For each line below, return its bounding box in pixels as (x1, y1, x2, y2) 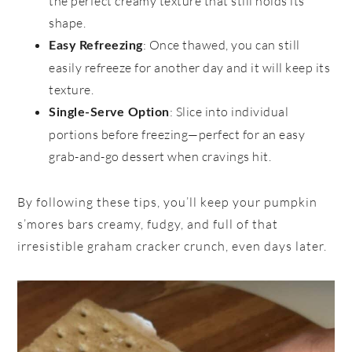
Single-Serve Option (49, 106, 170, 119)
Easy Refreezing (49, 39, 143, 53)
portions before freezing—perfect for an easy (49, 126, 306, 143)
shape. (49, 15, 86, 31)
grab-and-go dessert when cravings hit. (49, 148, 272, 165)
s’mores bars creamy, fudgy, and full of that (17, 216, 279, 233)
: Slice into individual (169, 104, 289, 120)
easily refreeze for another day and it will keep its (49, 60, 331, 76)
